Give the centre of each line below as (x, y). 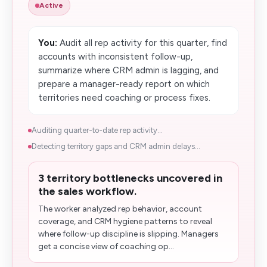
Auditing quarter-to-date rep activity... (97, 130)
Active (51, 5)
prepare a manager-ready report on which (124, 84)
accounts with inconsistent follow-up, (115, 57)
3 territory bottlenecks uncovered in (130, 178)
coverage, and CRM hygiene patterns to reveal (125, 221)
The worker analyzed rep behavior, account (120, 209)
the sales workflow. (87, 191)
